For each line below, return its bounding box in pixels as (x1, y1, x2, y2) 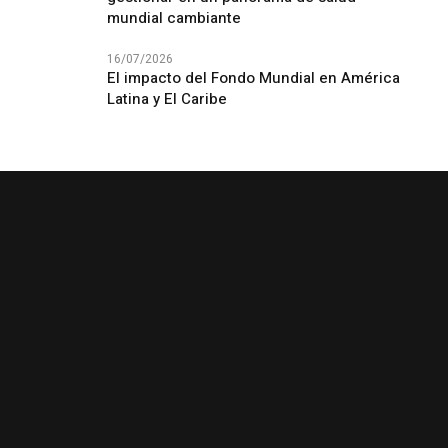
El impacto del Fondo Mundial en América (106, 67, 400, 89)
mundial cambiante (106, 7, 241, 29)
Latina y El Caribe (106, 88, 227, 110)
